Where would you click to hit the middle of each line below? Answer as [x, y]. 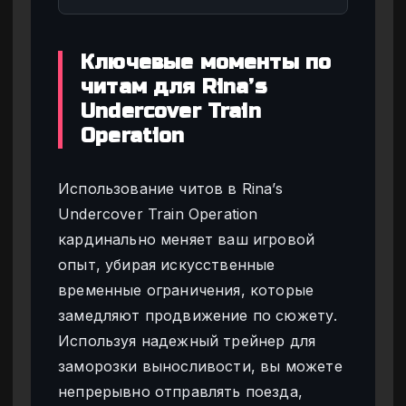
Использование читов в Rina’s [170, 188]
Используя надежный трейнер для [187, 340]
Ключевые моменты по [206, 62]
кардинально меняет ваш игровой [187, 239]
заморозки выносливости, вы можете [200, 366]
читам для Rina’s [174, 87]
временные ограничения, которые [186, 290]
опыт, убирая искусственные [167, 264]
